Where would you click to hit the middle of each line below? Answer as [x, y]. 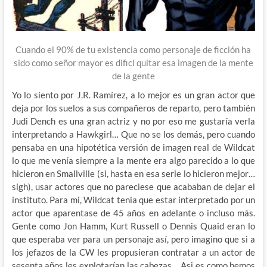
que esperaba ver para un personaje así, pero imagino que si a [133, 239]
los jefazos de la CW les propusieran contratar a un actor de [133, 252]
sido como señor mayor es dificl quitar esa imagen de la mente [133, 63]
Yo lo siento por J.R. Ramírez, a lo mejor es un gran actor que [133, 95]
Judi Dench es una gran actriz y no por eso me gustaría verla [133, 121]
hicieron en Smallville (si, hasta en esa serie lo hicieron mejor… [133, 174]
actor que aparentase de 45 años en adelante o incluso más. [133, 213]
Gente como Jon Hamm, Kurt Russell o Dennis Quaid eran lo [133, 226]
